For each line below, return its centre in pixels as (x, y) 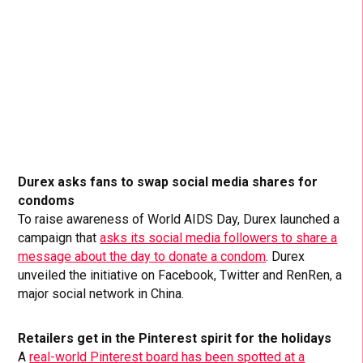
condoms (47, 200)
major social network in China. (101, 293)
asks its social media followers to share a (219, 237)
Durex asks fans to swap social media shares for (168, 181)
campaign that (59, 237)
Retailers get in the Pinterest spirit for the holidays (175, 338)
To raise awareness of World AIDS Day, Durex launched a (179, 219)
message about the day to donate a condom (142, 256)
